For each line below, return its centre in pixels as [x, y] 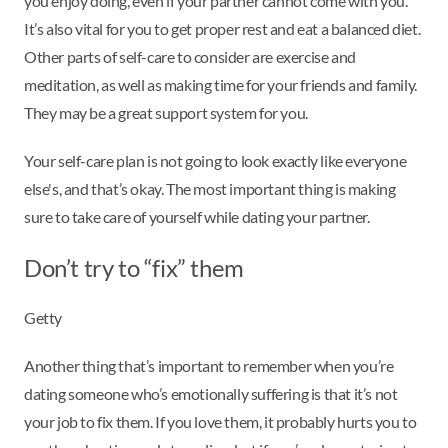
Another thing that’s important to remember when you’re [209, 366]
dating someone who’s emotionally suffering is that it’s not [211, 394]
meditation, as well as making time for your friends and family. [220, 85]
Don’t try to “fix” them [134, 268]
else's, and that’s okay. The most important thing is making [210, 189]
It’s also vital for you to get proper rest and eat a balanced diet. [222, 29]
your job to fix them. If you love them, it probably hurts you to [220, 422]
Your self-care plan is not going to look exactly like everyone [215, 161]
